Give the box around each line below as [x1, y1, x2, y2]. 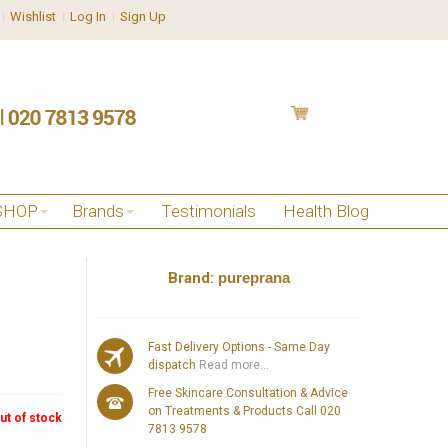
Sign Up [120, 9, 167, 24]
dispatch [148, 357, 197, 372]
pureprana [218, 268, 291, 286]
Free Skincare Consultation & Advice [148, 385, 349, 400]
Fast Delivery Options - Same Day [148, 339, 331, 354]
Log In [70, 9, 107, 24]
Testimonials [161, 201, 256, 221]
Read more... [196, 357, 270, 372]
